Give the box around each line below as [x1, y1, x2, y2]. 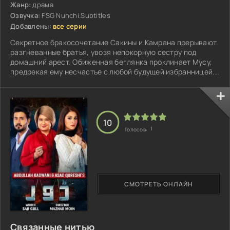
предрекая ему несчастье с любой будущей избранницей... [10, 66, 220, 76]
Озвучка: [10, 10, 41, 20]
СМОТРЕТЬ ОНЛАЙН [124, 180, 193, 189]
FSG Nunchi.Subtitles [42, 10, 110, 20]
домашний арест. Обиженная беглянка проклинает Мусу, [10, 56, 213, 67]
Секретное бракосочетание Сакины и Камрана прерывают [10, 37, 217, 47]
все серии [52, 21, 87, 31]
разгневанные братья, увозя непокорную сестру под [10, 47, 197, 57]
